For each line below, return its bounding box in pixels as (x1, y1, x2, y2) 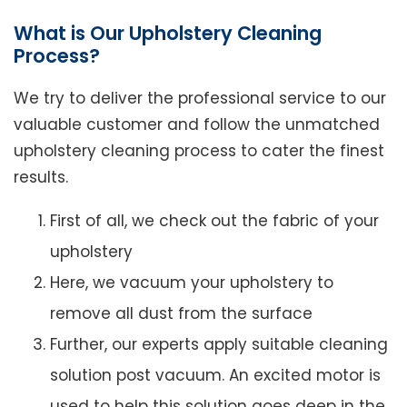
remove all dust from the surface (50, 303, 313, 325)
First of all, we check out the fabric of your (50, 210, 379, 233)
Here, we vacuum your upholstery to (50, 272, 333, 294)
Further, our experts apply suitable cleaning (50, 333, 388, 356)
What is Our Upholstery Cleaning (14, 20, 322, 47)
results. (14, 166, 68, 189)
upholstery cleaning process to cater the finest (14, 140, 384, 163)
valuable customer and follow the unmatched (14, 114, 380, 136)
